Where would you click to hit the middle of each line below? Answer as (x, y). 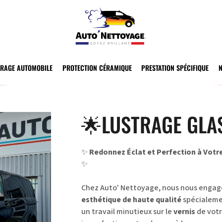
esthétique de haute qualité (131, 199)
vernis (184, 211)
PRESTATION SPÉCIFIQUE (175, 67)
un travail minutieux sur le (127, 211)
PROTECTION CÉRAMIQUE (97, 67)
